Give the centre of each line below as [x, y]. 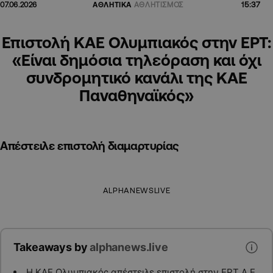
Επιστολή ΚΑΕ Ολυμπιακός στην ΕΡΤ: [136, 42]
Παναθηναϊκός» [136, 95]
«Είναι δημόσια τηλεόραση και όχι [136, 60]
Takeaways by [51, 247]
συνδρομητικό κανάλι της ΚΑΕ [136, 78]
